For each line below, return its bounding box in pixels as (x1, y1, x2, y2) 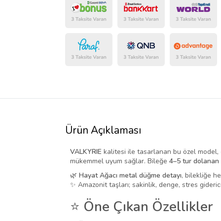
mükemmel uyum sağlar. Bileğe (70, 156, 169, 166)
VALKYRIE (70, 147, 102, 157)
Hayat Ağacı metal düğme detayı (79, 171, 182, 181)
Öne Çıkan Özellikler (83, 197, 213, 217)
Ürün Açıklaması (65, 123, 141, 138)
